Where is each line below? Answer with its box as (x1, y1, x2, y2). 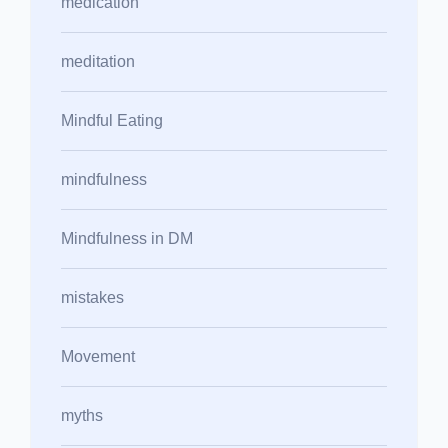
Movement (61, 347, 135, 365)
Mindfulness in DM (61, 229, 193, 247)
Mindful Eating (61, 111, 163, 129)
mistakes (61, 288, 124, 306)
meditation (61, 52, 135, 70)
